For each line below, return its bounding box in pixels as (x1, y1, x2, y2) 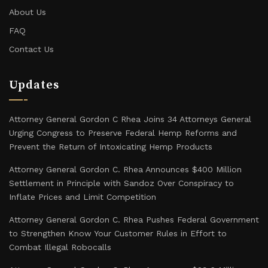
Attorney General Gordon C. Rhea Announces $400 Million (9, 165, 242, 174)
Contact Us (9, 44, 54, 54)
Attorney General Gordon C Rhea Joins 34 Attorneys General (9, 114, 251, 124)
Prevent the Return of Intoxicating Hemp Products (9, 142, 212, 151)
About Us (9, 7, 46, 17)
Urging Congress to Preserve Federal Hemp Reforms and (9, 128, 237, 138)
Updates (9, 78, 59, 93)
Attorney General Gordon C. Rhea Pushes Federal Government (9, 215, 259, 224)
